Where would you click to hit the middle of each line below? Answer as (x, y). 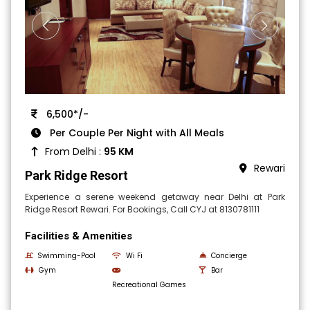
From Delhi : (75, 152)
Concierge (229, 256)
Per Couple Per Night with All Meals (136, 133)
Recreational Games (149, 285)
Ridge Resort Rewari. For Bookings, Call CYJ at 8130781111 (143, 210)
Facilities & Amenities (79, 236)
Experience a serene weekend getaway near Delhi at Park (155, 197)
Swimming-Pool (67, 256)
